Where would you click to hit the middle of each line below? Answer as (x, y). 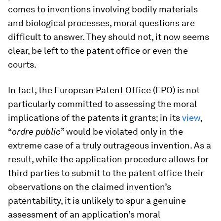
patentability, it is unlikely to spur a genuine (97, 201)
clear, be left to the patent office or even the (98, 51)
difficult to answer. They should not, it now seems (109, 37)
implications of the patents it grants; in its (95, 118)
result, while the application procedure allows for (108, 159)
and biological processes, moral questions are (101, 23)
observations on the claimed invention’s (90, 187)
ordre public (36, 131)
